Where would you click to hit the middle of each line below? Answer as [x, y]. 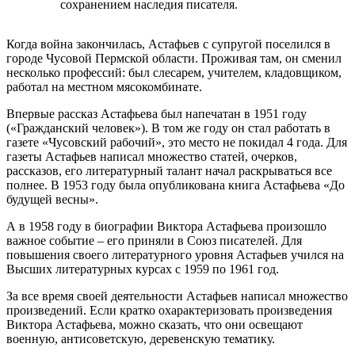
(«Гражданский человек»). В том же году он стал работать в [168, 128]
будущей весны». [52, 200]
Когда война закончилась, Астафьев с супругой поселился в [168, 44]
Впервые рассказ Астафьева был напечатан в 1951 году [157, 114]
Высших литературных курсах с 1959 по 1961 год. [143, 269]
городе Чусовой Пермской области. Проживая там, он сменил [174, 59]
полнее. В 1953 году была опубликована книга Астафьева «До [176, 185]
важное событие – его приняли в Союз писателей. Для [154, 241]
